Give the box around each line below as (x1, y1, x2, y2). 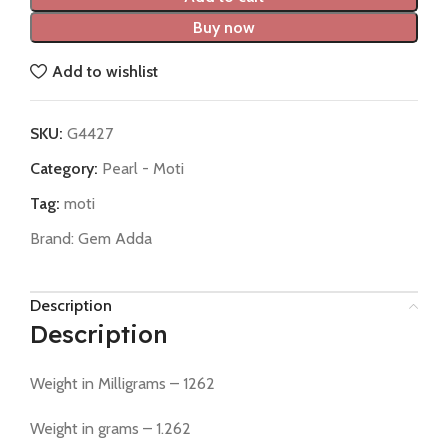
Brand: (30, 229, 78, 249)
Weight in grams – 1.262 (30, 419, 191, 439)
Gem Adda (78, 229, 152, 249)
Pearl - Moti (102, 159, 184, 179)
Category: (30, 159, 98, 179)
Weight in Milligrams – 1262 (30, 374, 215, 394)
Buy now (193, 18, 255, 38)
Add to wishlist (52, 61, 159, 81)
